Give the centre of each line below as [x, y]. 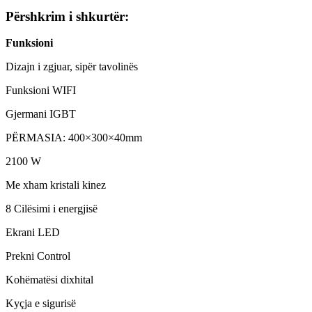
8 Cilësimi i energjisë [52, 209]
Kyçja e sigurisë [41, 304]
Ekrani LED [33, 233]
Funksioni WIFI [41, 91]
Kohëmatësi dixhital [49, 280]
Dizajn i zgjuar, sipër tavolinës [72, 67]
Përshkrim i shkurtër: [67, 16]
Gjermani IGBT [41, 114]
